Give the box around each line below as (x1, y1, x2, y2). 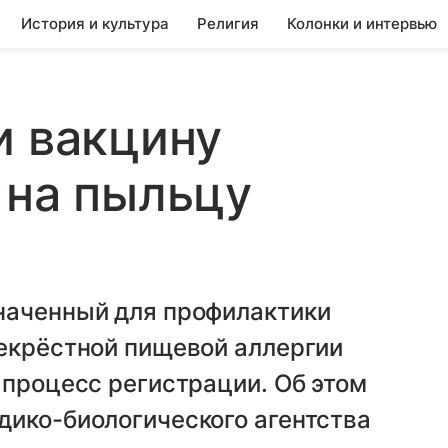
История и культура (21, 14, 169, 33)
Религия (197, 14, 259, 33)
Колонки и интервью (287, 14, 437, 33)
